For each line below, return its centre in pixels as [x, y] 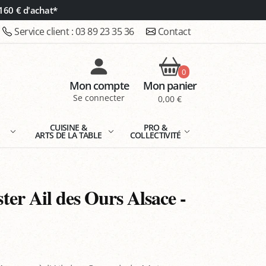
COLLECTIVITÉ [155, 135]
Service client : [45, 31]
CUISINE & [69, 127]
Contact [174, 31]
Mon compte [99, 86]
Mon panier [170, 86]
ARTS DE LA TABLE [69, 135]
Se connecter [99, 98]
